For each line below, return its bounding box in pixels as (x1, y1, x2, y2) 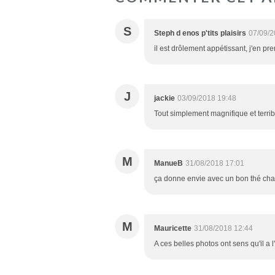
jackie (154, 93, 175, 103)
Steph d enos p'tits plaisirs (154, 28, 246, 37)
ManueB (154, 158, 183, 168)
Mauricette (154, 223, 192, 233)
